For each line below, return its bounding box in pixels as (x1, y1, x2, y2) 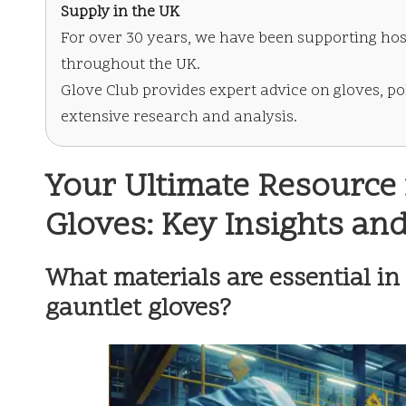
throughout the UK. (61, 54, 200, 76)
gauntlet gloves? (45, 292, 231, 327)
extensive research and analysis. (61, 107, 297, 129)
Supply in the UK (61, 2, 179, 24)
